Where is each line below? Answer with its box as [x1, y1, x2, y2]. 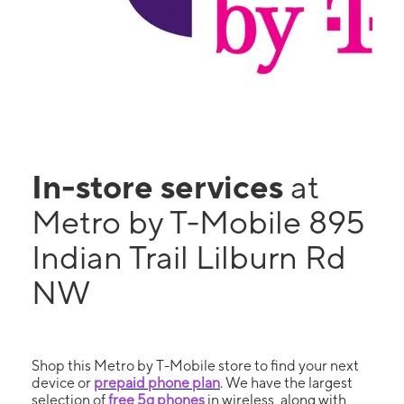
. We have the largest [220, 374, 353, 391]
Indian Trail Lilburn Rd [32, 238, 346, 276]
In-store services [32, 168, 290, 206]
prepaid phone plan [94, 374, 220, 391]
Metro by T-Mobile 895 [32, 203, 365, 241]
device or [32, 374, 94, 391]
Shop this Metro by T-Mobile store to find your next [32, 357, 359, 374]
